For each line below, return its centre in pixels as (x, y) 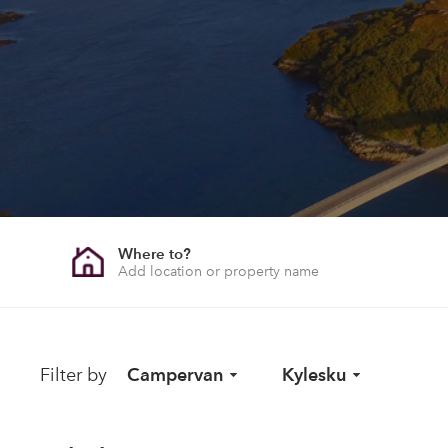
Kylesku (314, 374)
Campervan (175, 374)
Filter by (73, 375)
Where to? (154, 253)
